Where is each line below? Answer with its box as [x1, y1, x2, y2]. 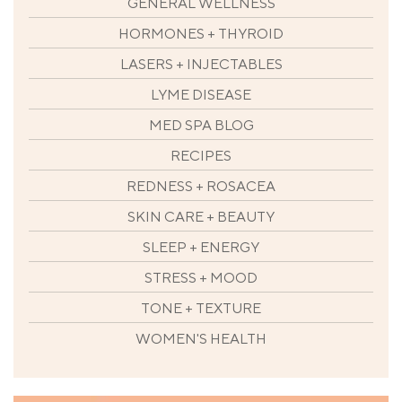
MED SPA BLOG [148, 116, 254, 134]
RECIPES [170, 146, 232, 164]
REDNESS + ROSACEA [127, 177, 275, 195]
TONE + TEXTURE [141, 299, 261, 317]
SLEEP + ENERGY [143, 238, 259, 256]
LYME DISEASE [151, 85, 251, 103]
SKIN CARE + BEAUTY [127, 207, 275, 225]
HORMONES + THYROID [118, 24, 284, 42]
